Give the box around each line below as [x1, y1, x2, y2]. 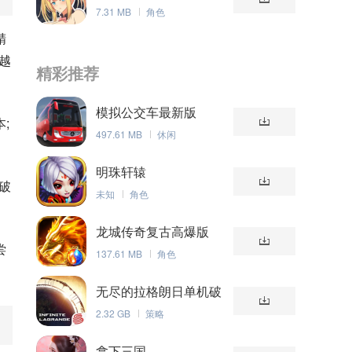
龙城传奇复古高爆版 [96, 222, 209, 240]
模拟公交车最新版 [96, 103, 196, 121]
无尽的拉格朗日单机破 [96, 282, 222, 300]
